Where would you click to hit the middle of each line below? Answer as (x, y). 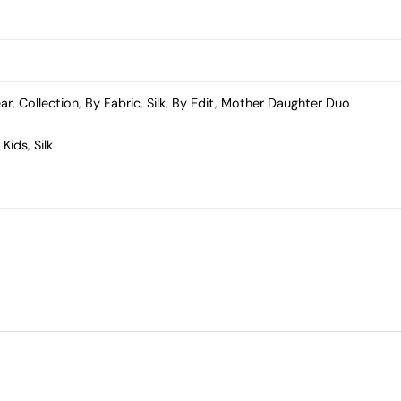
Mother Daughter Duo (286, 102)
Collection (49, 102)
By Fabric (113, 102)
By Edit (194, 102)
